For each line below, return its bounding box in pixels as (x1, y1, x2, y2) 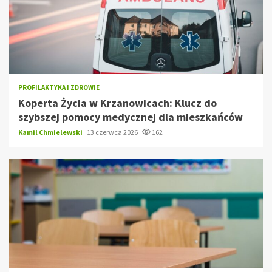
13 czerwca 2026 (87, 127, 139, 137)
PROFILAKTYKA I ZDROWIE (18, 83, 100, 92)
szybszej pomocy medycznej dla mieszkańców (18, 109, 243, 124)
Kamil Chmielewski (18, 127, 84, 137)
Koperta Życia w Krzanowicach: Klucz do (18, 95, 217, 110)
